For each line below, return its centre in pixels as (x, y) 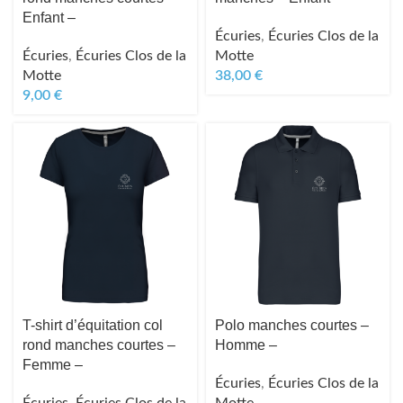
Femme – (53, 365)
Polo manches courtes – (291, 326)
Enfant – (49, 18)
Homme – (246, 345)
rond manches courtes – (99, 345)
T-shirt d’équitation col (93, 326)
